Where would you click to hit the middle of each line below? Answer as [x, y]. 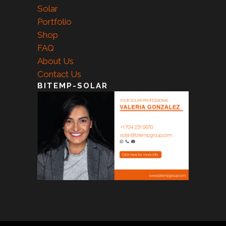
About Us [55, 61]
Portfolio [54, 21]
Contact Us [59, 74]
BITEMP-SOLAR [73, 86]
